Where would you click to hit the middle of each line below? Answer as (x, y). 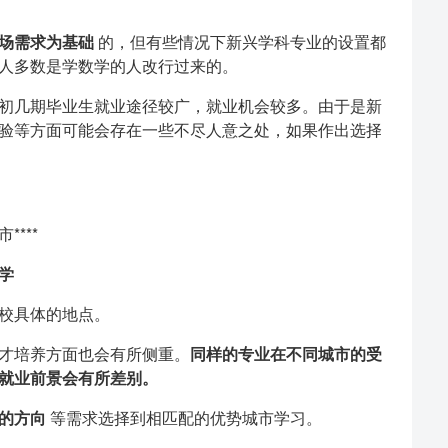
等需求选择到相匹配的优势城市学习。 (183, 417)
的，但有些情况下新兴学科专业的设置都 (239, 41)
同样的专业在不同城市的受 (285, 353)
